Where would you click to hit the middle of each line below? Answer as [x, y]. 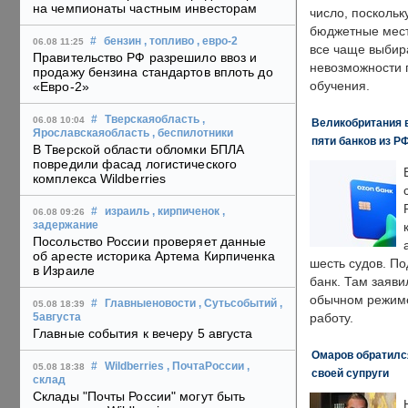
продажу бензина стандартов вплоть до [153, 72]
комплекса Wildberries [100, 179]
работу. [331, 318]
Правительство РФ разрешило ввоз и [145, 58]
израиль [127, 212]
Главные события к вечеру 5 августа [143, 334]
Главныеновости [150, 304]
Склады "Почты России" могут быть [139, 397]
